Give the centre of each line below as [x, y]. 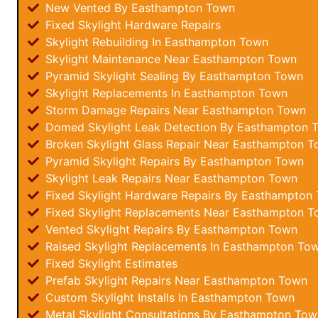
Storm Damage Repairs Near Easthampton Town [174, 110]
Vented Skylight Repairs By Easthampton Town [170, 229]
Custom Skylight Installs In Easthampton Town [168, 297]
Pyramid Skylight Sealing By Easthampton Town [172, 76]
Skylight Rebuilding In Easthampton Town [155, 42]
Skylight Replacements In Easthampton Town [165, 93]
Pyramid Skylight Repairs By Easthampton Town [173, 161]
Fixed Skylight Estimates [110, 263]
